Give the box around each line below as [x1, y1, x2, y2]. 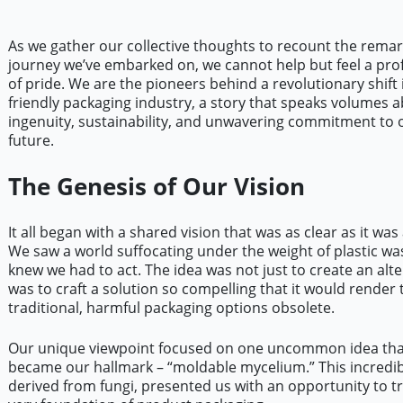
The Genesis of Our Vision [7, 170, 305, 203]
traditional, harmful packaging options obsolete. [7, 298, 335, 318]
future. [7, 130, 54, 151]
